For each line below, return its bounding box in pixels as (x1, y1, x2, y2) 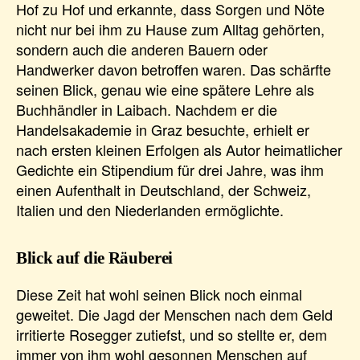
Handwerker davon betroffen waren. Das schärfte (16, 59, 331, 80)
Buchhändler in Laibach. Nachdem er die (16, 99, 277, 121)
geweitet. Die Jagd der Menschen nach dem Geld (16, 304, 333, 325)
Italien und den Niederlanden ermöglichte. (16, 199, 288, 221)
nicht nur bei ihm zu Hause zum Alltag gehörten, (16, 18, 325, 40)
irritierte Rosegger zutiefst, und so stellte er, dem (16, 324, 327, 346)
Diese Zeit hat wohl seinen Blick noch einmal (16, 284, 302, 305)
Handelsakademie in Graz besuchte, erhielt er (16, 119, 309, 141)
